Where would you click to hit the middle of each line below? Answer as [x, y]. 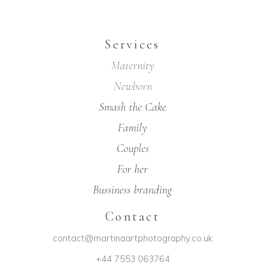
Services [132, 44]
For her [132, 169]
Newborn [132, 86]
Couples [132, 148]
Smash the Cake [132, 107]
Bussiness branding [132, 190]
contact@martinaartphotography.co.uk [132, 238]
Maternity [132, 65]
